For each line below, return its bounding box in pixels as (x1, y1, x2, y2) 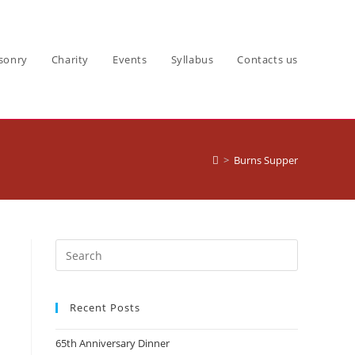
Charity (51, 52, 89, 67)
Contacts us (237, 52, 298, 67)
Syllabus (170, 52, 214, 67)
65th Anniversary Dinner (55, 336, 170, 350)
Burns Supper (234, 152, 298, 167)
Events (112, 52, 147, 67)
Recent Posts (70, 300, 140, 315)
